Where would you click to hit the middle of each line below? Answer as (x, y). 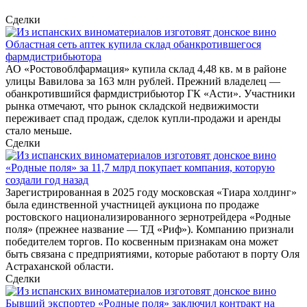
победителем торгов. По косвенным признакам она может (142, 242)
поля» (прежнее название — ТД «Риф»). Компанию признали (150, 230)
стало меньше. (39, 131)
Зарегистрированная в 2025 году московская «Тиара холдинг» (151, 193)
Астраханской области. (60, 267)
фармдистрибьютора (53, 57)
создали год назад (47, 180)
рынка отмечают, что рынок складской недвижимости (132, 106)
